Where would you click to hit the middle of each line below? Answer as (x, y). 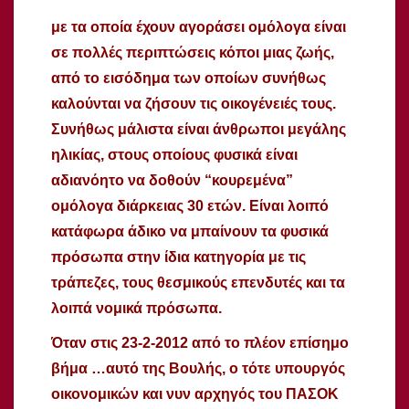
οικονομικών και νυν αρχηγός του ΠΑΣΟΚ (195, 393)
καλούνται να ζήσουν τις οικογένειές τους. (194, 103)
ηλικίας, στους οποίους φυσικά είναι (174, 154)
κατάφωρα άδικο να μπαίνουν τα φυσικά (190, 231)
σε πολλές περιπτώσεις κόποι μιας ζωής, (193, 52)
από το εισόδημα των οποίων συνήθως (189, 78)
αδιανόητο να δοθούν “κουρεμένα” (172, 180)
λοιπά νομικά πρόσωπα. (136, 308)
